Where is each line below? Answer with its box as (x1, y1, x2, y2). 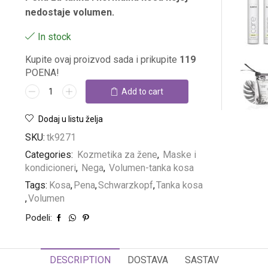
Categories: (25, 148, 75, 160)
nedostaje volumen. (25, 6, 114, 18)
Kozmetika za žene (77, 148, 157, 160)
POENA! (25, 66, 59, 78)
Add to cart (121, 86, 164, 96)
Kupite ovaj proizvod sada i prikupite (25, 53, 179, 65)
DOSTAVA (127, 254, 168, 266)
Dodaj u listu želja (38, 114, 103, 124)
